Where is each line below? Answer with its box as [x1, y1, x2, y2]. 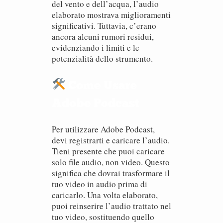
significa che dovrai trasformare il [52, 167, 170, 179]
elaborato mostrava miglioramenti [52, 9, 171, 20]
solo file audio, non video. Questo [52, 156, 170, 168]
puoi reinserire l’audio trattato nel [52, 200, 171, 212]
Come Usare [65, 78, 137, 92]
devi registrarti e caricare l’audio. [52, 134, 170, 146]
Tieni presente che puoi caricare [52, 145, 165, 157]
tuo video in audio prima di [52, 178, 147, 190]
